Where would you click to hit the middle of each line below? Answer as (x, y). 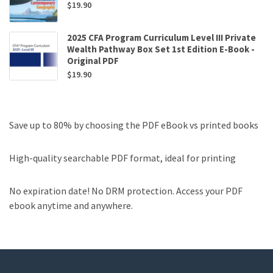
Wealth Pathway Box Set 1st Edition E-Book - (161, 49)
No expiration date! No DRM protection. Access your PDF (126, 190)
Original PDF (93, 60)
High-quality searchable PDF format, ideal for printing (122, 158)
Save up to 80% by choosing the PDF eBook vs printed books (134, 125)
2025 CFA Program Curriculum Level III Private (161, 37)
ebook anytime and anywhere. (71, 205)
